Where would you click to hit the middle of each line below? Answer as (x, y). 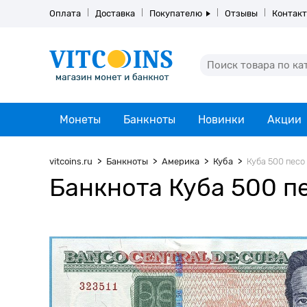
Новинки (221, 120)
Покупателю (176, 13)
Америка (181, 161)
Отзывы (241, 13)
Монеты (80, 120)
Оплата (65, 13)
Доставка (115, 13)
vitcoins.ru (71, 161)
